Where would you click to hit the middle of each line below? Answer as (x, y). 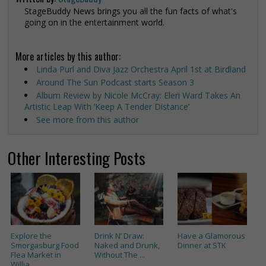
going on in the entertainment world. (94, 23)
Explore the (31, 236)
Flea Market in (36, 255)
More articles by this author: (68, 57)
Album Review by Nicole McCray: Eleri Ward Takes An (138, 96)
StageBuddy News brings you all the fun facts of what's (131, 11)
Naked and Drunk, (127, 246)
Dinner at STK (202, 246)
